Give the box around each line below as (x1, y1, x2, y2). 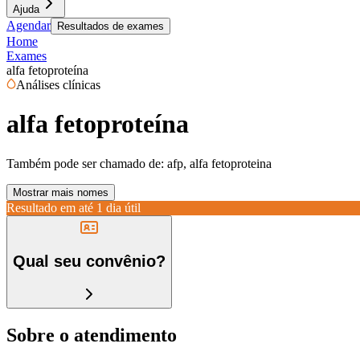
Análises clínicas (16, 78, 100, 92)
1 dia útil (96, 200, 141, 215)
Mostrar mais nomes (13, 186, 108, 198)
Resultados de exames (57, 20, 164, 32)
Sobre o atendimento (6, 324, 177, 346)
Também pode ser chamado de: (6, 156, 164, 170)
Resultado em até (6, 200, 93, 215)
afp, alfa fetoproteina (167, 156, 272, 170)
